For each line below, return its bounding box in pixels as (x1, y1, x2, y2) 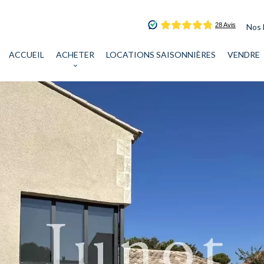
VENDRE (227, 49, 260, 60)
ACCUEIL (9, 49, 44, 60)
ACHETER (56, 49, 94, 60)
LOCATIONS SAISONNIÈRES (106, 49, 216, 60)
